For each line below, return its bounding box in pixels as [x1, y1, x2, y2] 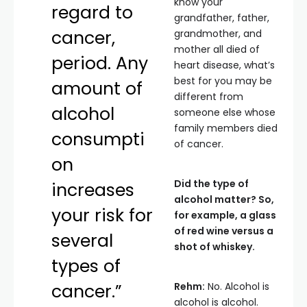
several [51, 229, 114, 253]
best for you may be [174, 74, 272, 88]
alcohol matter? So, [174, 193, 274, 206]
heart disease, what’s [174, 58, 275, 72]
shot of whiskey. [174, 240, 255, 254]
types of [51, 254, 121, 278]
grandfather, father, [174, 11, 269, 25]
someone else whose [174, 106, 275, 119]
